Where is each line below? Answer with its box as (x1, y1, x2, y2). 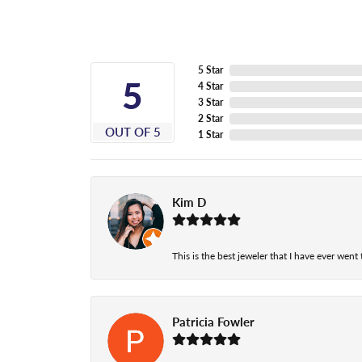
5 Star (198, 63, 223, 78)
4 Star (198, 79, 223, 94)
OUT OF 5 (104, 123, 161, 141)
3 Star (198, 95, 223, 110)
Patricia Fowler (172, 313, 255, 331)
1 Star (198, 128, 223, 142)
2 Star (198, 112, 223, 126)
